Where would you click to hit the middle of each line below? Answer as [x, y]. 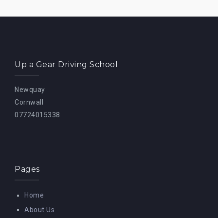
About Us [39, 210]
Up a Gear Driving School [66, 64]
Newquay [30, 90]
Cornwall [29, 102]
